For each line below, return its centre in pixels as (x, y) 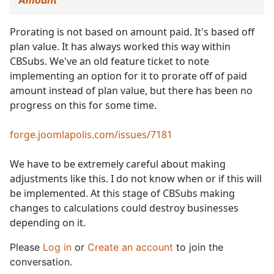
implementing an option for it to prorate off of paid (128, 76)
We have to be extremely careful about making (118, 164)
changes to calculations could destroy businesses (124, 208)
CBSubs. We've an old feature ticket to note (109, 61)
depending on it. (48, 223)
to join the (198, 247)
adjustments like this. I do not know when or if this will (136, 179)
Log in (57, 247)
